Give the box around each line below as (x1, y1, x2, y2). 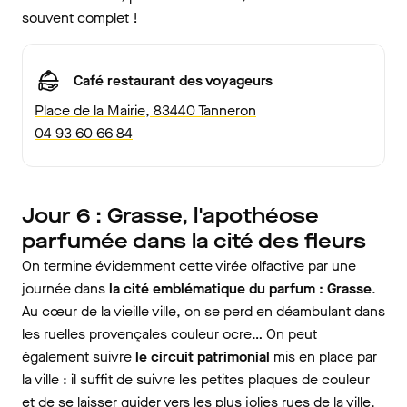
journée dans (22, 278, 109, 298)
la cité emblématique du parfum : (109, 278, 323, 298)
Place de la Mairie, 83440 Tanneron (35, 100, 256, 120)
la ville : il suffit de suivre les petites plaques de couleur (22, 369, 370, 389)
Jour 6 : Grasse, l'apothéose (22, 201, 319, 230)
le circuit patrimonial (132, 346, 273, 366)
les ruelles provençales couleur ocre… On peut (22, 323, 317, 343)
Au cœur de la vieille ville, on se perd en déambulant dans (22, 301, 385, 321)
